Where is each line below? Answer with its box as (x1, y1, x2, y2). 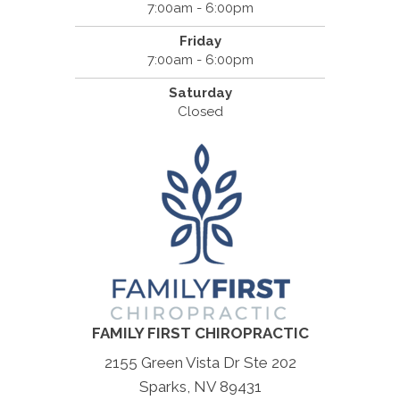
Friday (179, 33, 221, 50)
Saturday (168, 85, 232, 102)
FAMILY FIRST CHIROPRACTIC (91, 324, 309, 343)
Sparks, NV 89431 (138, 378, 262, 396)
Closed (177, 104, 223, 121)
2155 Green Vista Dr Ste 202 (104, 354, 296, 372)
